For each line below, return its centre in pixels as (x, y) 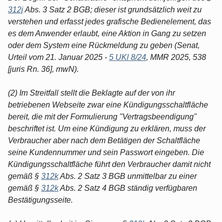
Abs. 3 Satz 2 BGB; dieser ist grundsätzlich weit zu (112, 9)
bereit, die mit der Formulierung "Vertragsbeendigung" (102, 116)
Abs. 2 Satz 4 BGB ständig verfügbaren (128, 188)
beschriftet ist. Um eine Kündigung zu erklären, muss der (107, 128)
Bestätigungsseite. (40, 200)
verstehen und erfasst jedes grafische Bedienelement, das (110, 21)
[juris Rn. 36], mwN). (43, 69)
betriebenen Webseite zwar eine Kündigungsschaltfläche (108, 105)
